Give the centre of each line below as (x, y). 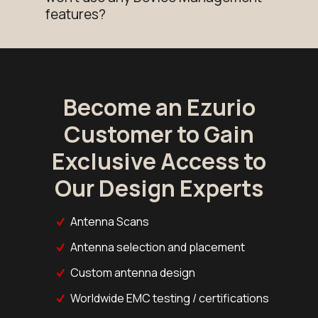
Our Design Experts (159, 188)
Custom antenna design (133, 273)
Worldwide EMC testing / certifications (170, 298)
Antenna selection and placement (158, 247)
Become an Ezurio (159, 108)
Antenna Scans (110, 222)
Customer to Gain (159, 135)
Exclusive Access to (159, 161)
